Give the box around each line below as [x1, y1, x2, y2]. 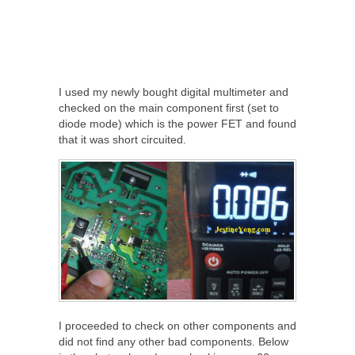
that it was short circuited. [59, 132, 189, 146]
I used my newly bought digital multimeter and [59, 85, 288, 98]
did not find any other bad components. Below [59, 335, 288, 348]
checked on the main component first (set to [59, 101, 279, 114]
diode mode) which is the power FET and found [59, 116, 296, 130]
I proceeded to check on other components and [59, 319, 296, 332]
